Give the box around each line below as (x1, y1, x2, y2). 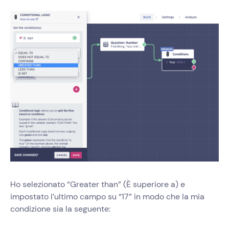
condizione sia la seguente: (10, 203, 110, 215)
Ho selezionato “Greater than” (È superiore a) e (10, 179, 185, 190)
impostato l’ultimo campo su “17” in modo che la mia (10, 191, 204, 202)
